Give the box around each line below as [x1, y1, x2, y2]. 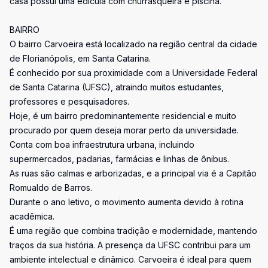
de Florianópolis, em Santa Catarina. [10, 53, 151, 63]
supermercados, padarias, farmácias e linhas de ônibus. [10, 154, 229, 164]
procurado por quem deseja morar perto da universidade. [10, 125, 239, 135]
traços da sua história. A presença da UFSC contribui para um [10, 240, 251, 250]
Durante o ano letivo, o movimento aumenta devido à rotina [10, 197, 243, 207]
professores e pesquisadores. [10, 96, 129, 106]
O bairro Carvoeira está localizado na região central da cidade [10, 39, 257, 49]
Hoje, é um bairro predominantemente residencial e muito [10, 111, 236, 121]
